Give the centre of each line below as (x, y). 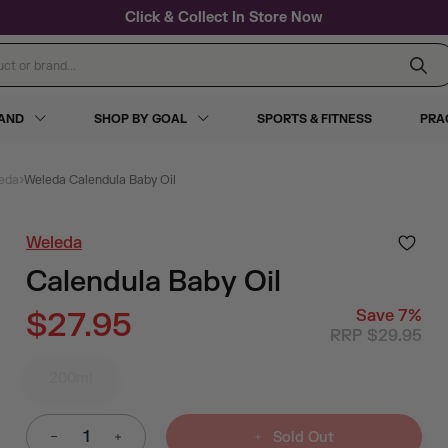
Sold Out (303, 437)
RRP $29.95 (376, 336)
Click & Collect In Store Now (224, 17)
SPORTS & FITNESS (314, 119)
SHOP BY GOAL (140, 119)
